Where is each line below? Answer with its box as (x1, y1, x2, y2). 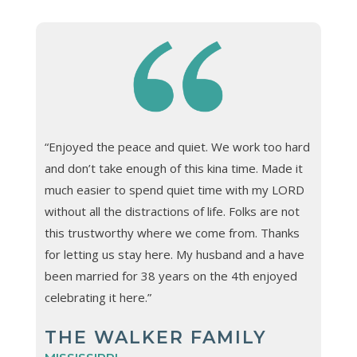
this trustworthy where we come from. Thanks (44, 224, 300, 241)
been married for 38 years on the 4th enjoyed (44, 267, 297, 284)
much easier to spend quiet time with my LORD (44, 181, 304, 198)
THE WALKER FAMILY (44, 326, 267, 348)
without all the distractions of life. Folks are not (44, 202, 300, 219)
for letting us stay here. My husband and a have (44, 245, 304, 262)
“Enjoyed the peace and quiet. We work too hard (44, 138, 310, 155)
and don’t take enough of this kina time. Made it (44, 159, 303, 176)
